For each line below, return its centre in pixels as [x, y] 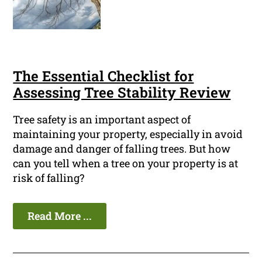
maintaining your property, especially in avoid [128, 134]
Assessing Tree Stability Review [122, 93]
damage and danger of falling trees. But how [122, 149]
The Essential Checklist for [104, 76]
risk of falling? [49, 178]
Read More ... [60, 216]
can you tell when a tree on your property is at [126, 163]
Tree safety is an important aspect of [102, 120]
